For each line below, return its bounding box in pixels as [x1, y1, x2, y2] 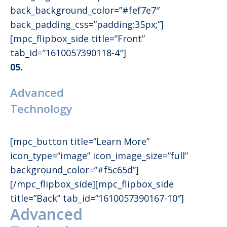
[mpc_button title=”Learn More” [10, 135, 149, 148]
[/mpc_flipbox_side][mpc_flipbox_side [10, 178, 174, 191]
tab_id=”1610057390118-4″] [10, 47, 126, 59]
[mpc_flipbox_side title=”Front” [10, 32, 145, 45]
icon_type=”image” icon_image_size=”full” [10, 149, 188, 162]
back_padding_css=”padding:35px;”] [10, 18, 164, 31]
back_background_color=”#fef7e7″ [10, 4, 160, 17]
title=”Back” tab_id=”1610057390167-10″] [10, 192, 184, 205]
